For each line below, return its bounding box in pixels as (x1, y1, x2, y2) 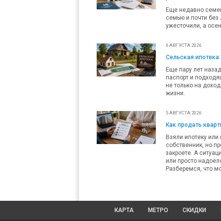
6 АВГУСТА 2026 (166, 42, 201, 48)
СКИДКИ (183, 206, 206, 214)
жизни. (166, 89, 185, 97)
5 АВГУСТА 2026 (166, 110, 201, 115)
